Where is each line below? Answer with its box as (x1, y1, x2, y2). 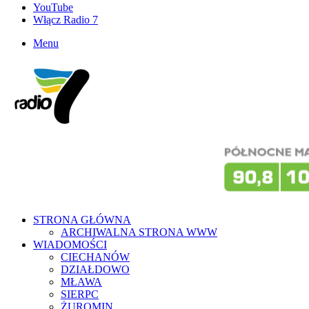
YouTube (33, 1, 73, 13)
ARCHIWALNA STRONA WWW (61, 226, 217, 238)
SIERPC (61, 288, 99, 300)
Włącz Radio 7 (33, 14, 98, 26)
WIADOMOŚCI (33, 239, 107, 250)
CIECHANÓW (61, 251, 130, 263)
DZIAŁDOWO (61, 263, 130, 275)
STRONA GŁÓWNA (33, 214, 131, 226)
